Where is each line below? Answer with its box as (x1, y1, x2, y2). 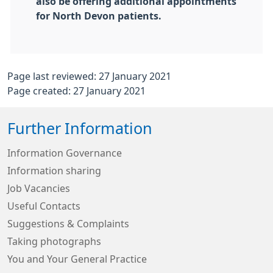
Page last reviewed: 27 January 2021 (7, 71, 171, 81)
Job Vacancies (7, 183, 70, 193)
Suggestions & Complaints (7, 219, 129, 229)
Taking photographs (7, 236, 101, 246)
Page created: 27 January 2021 (7, 86, 146, 96)
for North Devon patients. (36, 11, 161, 21)
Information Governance (7, 148, 122, 158)
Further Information (7, 121, 152, 136)
